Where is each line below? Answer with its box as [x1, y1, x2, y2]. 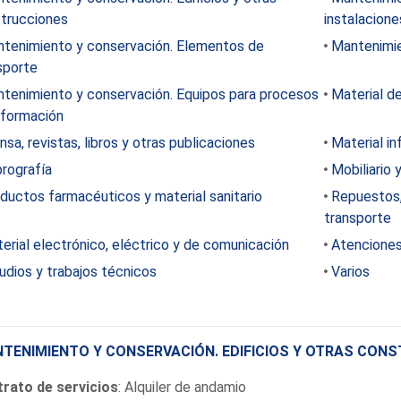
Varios [330, 262, 370, 280]
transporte [323, 209, 391, 226]
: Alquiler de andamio [117, 378, 246, 396]
